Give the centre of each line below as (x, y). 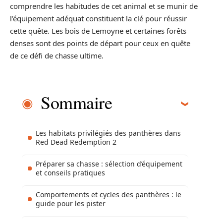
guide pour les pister (71, 204)
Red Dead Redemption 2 (76, 142)
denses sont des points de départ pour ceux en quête (100, 43)
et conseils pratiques (70, 173)
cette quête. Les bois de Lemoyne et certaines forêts (98, 30)
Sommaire (76, 102)
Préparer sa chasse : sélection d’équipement (109, 164)
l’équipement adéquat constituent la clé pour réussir (98, 18)
